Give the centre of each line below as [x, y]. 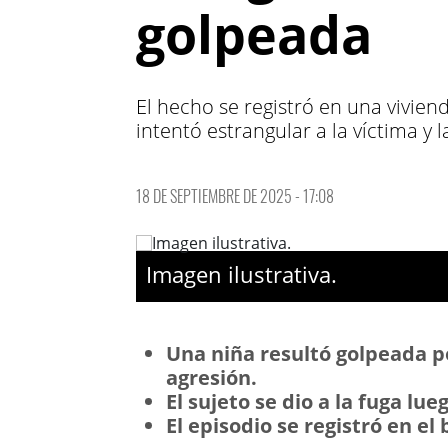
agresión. [211, 377]
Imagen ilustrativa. [241, 274]
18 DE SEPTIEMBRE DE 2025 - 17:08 [235, 196]
